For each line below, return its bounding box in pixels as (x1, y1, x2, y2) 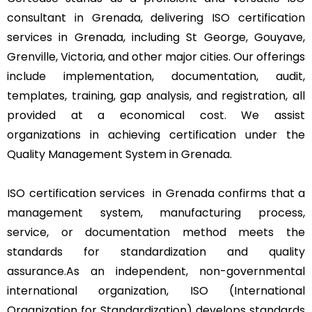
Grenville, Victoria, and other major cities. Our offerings (7, 48, 305, 65)
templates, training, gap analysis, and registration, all (7, 87, 305, 104)
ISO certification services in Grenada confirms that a (7, 185, 305, 201)
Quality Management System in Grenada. (7, 146, 232, 162)
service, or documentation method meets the (7, 224, 305, 240)
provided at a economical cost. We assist (7, 107, 305, 123)
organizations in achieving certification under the (7, 126, 305, 143)
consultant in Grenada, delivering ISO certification (7, 9, 305, 26)
